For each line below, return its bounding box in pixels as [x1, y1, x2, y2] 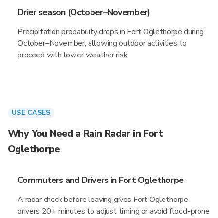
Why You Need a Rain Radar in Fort [8, 127, 163, 140]
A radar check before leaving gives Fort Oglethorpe [18, 194, 189, 205]
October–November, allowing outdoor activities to [18, 38, 187, 49]
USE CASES [12, 108, 51, 117]
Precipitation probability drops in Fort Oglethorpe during [18, 26, 204, 37]
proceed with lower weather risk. [18, 50, 129, 60]
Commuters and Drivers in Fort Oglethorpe [18, 174, 184, 186]
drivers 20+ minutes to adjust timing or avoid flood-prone [18, 206, 210, 217]
